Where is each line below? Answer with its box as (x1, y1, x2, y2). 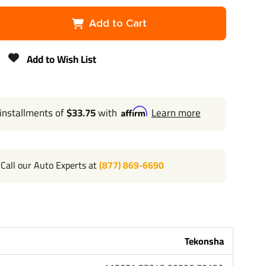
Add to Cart (89, 17, 147, 30)
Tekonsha (185, 232, 224, 250)
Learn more (151, 103, 201, 123)
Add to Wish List (27, 50, 97, 69)
